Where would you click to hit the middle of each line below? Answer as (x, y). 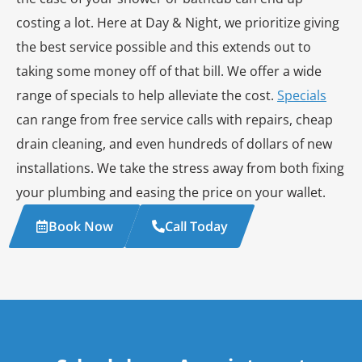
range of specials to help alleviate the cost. (147, 95)
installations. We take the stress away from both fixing (180, 168)
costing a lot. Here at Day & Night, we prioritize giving (178, 23)
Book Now (81, 226)
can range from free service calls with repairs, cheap (175, 120)
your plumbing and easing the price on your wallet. (171, 192)
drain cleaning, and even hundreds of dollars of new (174, 144)
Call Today (196, 226)
